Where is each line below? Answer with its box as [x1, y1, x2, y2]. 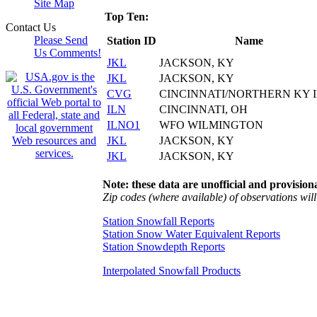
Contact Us [6, 21, 56, 33]
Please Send [34, 34, 88, 46]
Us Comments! [34, 47, 101, 59]
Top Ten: [105, 10, 149, 23]
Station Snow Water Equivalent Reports [103, 227, 280, 240]
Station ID [107, 34, 156, 47]
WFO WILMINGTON [159, 118, 263, 131]
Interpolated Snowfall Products [103, 264, 241, 277]
